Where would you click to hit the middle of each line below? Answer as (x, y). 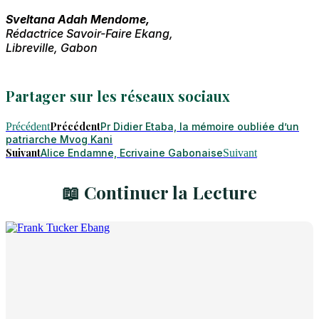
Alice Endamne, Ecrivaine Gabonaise (132, 152)
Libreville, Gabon (52, 47)
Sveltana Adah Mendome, (78, 19)
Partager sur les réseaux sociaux (118, 95)
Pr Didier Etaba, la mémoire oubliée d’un (200, 126)
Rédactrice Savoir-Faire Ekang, (89, 33)
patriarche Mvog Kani (59, 139)
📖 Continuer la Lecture (159, 192)
